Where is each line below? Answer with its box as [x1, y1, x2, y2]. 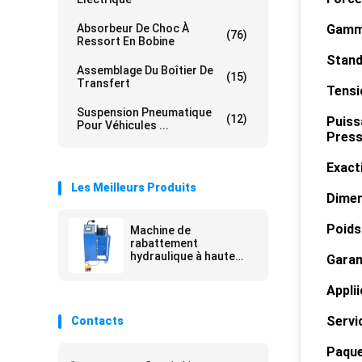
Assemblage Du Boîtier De [77, 64, 213, 77]
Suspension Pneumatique [77, 106, 212, 119]
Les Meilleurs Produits [71, 181, 196, 194]
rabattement [130, 237, 198, 250]
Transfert [77, 77, 130, 90]
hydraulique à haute [130, 250, 235, 263]
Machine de [130, 224, 191, 237]
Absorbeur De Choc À [77, 22, 189, 35]
